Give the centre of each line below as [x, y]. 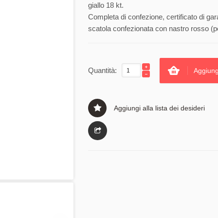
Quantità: [102, 71]
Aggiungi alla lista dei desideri [159, 108]
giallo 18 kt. [106, 5]
